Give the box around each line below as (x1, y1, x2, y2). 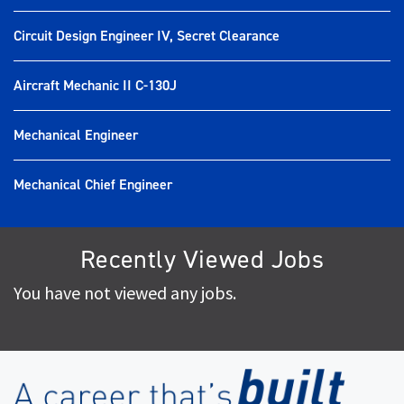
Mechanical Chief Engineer (14, 175, 172, 194)
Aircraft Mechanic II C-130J (14, 76, 177, 95)
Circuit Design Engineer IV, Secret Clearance (14, 26, 280, 45)
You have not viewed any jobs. (14, 281, 236, 304)
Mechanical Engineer (14, 125, 138, 144)
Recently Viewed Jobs (79, 243, 325, 276)
